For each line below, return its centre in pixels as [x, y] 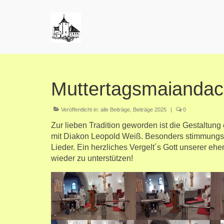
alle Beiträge [115, 109]
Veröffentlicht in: [80, 109]
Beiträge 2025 [150, 109]
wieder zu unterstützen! [92, 158]
